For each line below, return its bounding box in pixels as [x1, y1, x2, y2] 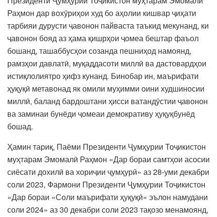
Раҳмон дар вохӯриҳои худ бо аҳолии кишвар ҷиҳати [7, 7, 196, 18]
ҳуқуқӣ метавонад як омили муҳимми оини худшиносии [7, 82, 204, 94]
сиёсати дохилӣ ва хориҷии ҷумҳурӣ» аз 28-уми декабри [7, 166, 209, 177]
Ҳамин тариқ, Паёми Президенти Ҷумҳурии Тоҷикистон [7, 140, 206, 152]
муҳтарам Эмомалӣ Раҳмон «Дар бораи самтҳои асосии [7, 153, 210, 165]
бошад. [7, 120, 33, 132]
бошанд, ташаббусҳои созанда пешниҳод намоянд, [7, 45, 191, 56]
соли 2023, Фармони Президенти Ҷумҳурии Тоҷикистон [7, 178, 205, 190]
